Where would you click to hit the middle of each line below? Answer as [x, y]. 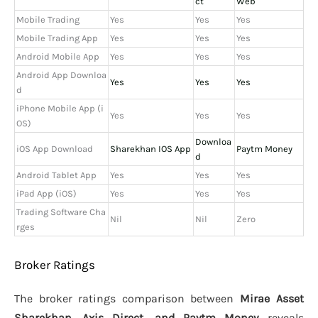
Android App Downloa [61, 75]
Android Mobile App [58, 57]
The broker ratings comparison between [127, 298]
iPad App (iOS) [46, 194]
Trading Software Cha [61, 212]
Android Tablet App [56, 175]
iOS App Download [55, 149]
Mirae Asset [272, 298]
